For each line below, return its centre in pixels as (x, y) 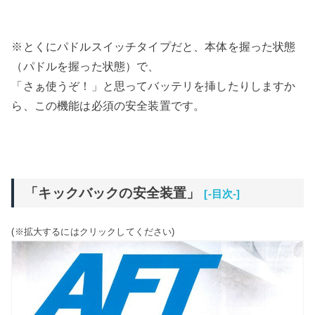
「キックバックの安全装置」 (112, 193)
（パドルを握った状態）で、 (85, 66)
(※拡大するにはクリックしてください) (93, 231)
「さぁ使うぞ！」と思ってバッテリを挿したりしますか (154, 86)
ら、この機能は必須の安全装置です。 (108, 106)
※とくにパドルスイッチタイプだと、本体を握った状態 (154, 47)
